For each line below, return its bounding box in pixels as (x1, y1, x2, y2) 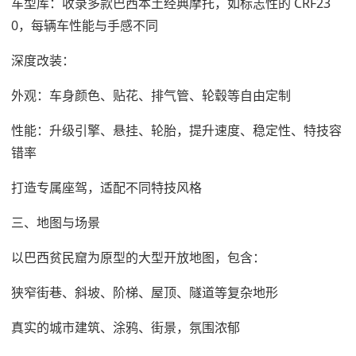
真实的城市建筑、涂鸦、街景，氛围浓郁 (11, 318, 240, 336)
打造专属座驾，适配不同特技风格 (11, 178, 202, 196)
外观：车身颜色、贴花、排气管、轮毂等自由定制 (11, 86, 291, 104)
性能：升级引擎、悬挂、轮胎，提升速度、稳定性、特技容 (11, 121, 342, 139)
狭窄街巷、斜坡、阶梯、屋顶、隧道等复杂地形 (11, 283, 278, 301)
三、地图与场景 (11, 213, 100, 231)
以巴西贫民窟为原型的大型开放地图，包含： (11, 248, 265, 266)
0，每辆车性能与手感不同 (11, 16, 158, 34)
